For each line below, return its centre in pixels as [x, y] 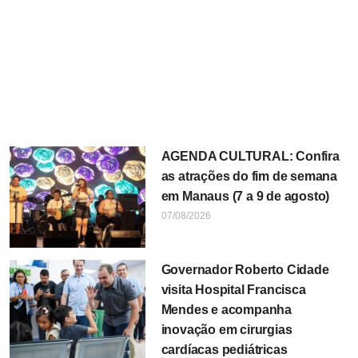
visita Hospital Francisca [233, 290]
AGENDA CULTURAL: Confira [250, 157]
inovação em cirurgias [227, 330]
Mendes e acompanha [227, 310]
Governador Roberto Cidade [245, 270]
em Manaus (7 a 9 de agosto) [245, 197]
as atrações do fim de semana [249, 177]
